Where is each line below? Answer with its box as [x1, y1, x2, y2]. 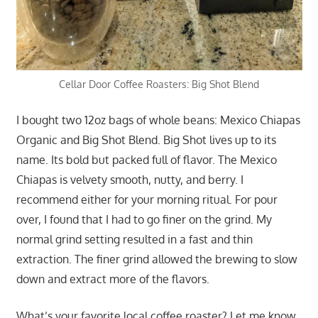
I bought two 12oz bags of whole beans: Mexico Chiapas [16, 113, 300, 128]
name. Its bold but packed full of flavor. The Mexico [16, 153, 277, 168]
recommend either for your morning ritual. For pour [16, 192, 278, 207]
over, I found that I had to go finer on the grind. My [16, 212, 272, 227]
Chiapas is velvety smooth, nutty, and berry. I [16, 172, 243, 187]
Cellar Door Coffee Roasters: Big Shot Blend [59, 78, 259, 91]
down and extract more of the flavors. [16, 272, 209, 287]
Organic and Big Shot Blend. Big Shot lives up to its [16, 133, 276, 148]
